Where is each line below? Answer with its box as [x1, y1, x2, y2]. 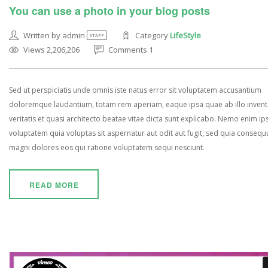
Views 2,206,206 [23, 44, 80, 56]
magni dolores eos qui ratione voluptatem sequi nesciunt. [9, 142, 205, 153]
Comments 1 [108, 44, 153, 56]
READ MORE [29, 179, 79, 191]
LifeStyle [170, 30, 202, 41]
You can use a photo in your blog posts [9, 3, 210, 19]
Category [135, 30, 170, 41]
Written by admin [23, 30, 87, 41]
